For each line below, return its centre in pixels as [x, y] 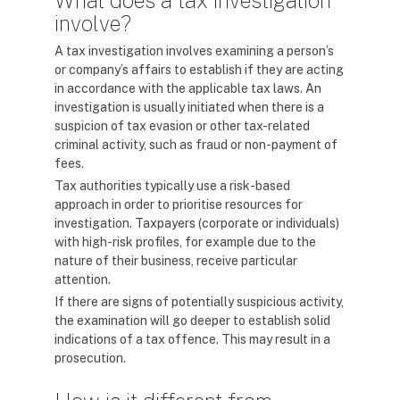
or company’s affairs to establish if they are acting [199, 70]
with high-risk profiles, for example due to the [185, 242]
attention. [83, 279]
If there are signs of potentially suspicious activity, [199, 302]
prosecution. [90, 358]
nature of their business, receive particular [176, 261]
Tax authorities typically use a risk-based [172, 186]
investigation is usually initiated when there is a [189, 107]
